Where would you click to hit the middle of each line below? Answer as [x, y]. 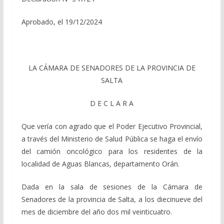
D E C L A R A [112, 103]
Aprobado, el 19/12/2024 [61, 21]
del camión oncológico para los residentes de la [112, 151]
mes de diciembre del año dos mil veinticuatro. [96, 211]
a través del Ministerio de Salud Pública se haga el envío [112, 138]
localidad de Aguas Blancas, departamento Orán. [100, 163]
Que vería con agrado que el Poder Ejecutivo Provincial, [112, 126]
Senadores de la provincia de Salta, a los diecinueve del [112, 199]
